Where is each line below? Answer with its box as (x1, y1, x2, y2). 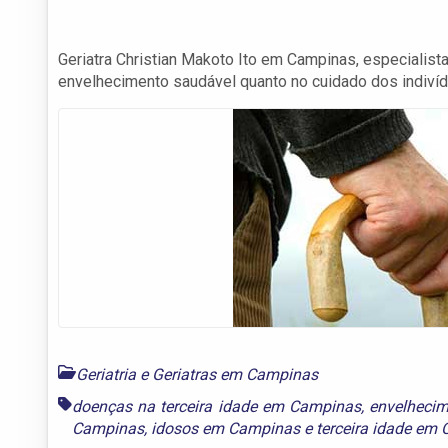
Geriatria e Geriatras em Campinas (76, 364, 318, 384)
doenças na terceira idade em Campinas (72, 396, 361, 416)
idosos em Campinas (151, 418, 300, 438)
